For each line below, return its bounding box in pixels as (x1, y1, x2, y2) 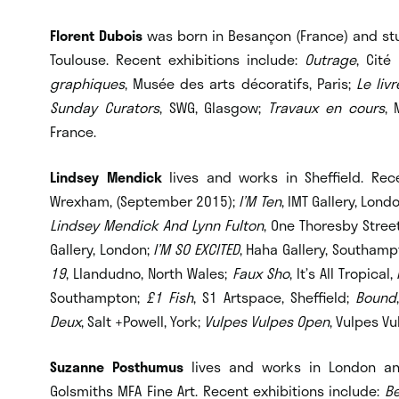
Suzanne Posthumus (50, 354, 183, 378)
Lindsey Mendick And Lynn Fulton (50, 213, 264, 236)
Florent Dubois (50, 23, 143, 46)
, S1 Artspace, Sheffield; (193, 285, 355, 308)
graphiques (50, 71, 125, 94)
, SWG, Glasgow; (159, 95, 268, 118)
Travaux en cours (268, 95, 385, 118)
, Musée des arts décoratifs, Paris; (125, 71, 356, 94)
